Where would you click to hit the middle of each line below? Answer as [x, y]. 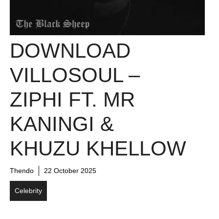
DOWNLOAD [70, 51]
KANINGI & [62, 124]
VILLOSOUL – [75, 75]
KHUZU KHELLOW [98, 148]
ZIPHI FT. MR [72, 99]
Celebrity [28, 191]
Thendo [22, 171]
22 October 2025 [70, 171]
